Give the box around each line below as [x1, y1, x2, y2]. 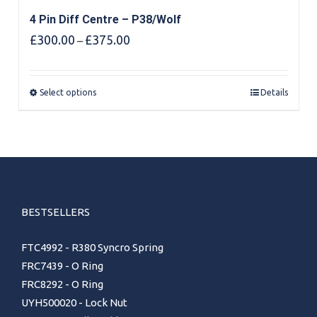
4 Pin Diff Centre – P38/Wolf [29, 12, 181, 26]
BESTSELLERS [21, 206, 90, 219]
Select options [39, 87, 96, 97]
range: [129, 46, 160, 59]
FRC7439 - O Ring [21, 260, 103, 272]
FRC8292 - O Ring [21, 278, 103, 291]
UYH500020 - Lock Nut [21, 296, 127, 309]
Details [260, 87, 288, 97]
